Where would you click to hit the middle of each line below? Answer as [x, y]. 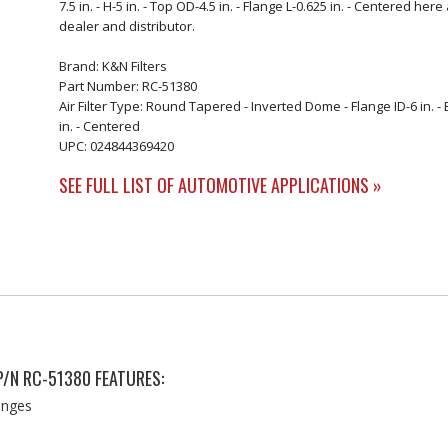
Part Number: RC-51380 [127, 86]
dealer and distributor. [126, 26]
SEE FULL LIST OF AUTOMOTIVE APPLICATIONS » [220, 185]
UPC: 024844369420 [116, 146]
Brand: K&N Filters [112, 66]
